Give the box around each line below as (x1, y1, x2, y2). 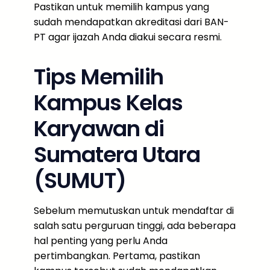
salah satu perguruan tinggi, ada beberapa (34, 219, 236, 233)
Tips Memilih (34, 61, 163, 92)
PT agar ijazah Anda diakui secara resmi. (34, 30, 222, 44)
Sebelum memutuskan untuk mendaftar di (34, 204, 234, 218)
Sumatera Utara (34, 139, 200, 170)
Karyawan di (34, 113, 164, 144)
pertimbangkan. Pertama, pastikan (34, 249, 200, 263)
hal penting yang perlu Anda (34, 234, 168, 248)
